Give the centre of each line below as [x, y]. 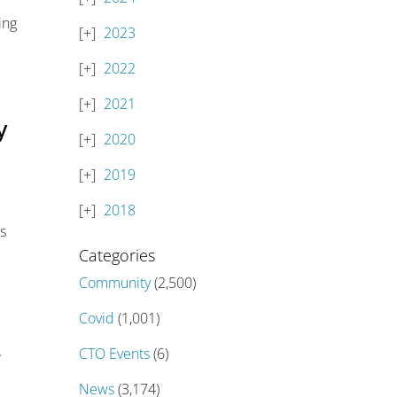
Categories [117, 255]
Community [115, 283]
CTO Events [115, 354]
